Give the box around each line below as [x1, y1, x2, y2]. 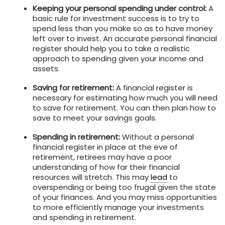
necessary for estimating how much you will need [33, 92, 217, 103]
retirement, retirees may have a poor [33, 151, 172, 162]
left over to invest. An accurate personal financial [33, 33, 217, 44]
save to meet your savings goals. [33, 112, 157, 123]
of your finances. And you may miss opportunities [33, 191, 217, 202]
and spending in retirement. [33, 211, 136, 222]
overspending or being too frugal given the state [33, 181, 216, 192]
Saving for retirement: [33, 82, 114, 93]
